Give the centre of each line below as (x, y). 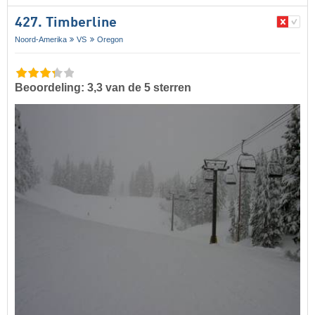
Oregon (110, 40)
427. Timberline (66, 24)
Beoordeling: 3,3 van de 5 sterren (103, 88)
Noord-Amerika (41, 40)
